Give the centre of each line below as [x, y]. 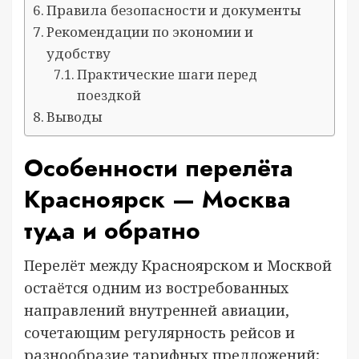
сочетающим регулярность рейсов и [159, 333]
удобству [79, 53]
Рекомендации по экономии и [150, 32]
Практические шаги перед [167, 75]
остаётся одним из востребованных [156, 288]
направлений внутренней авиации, [157, 310]
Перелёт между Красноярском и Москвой [178, 265]
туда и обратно [112, 230]
